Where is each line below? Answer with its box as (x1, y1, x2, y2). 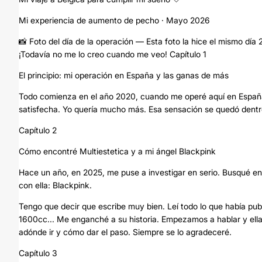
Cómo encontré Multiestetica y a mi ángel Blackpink (19, 146, 216, 156)
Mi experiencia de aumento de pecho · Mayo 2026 (19, 15, 210, 25)
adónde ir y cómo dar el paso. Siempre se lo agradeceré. (19, 227, 232, 237)
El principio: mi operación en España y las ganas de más (19, 70, 229, 80)
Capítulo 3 (19, 248, 57, 258)
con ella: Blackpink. (19, 180, 92, 190)
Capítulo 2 (19, 125, 57, 135)
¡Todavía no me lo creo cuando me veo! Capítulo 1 (19, 49, 206, 59)
